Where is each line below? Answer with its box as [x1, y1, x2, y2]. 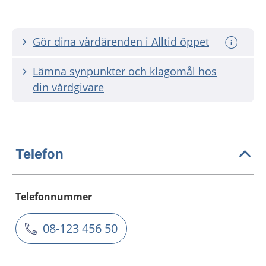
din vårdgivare [33, 80, 104, 94]
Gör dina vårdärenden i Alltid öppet [33, 34, 209, 49]
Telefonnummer [15, 190, 92, 203]
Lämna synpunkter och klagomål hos [33, 64, 217, 78]
